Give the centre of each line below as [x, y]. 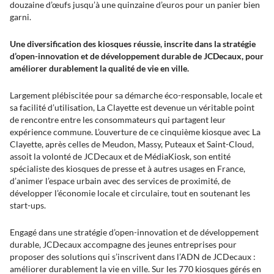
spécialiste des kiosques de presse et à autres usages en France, [128, 168]
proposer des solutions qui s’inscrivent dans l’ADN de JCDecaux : [133, 257]
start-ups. [28, 205]
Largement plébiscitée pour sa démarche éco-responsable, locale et [136, 95]
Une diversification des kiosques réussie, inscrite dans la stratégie [133, 44]
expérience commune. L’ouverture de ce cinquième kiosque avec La [135, 132]
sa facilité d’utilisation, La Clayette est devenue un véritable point [132, 107]
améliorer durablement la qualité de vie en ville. [99, 68]
